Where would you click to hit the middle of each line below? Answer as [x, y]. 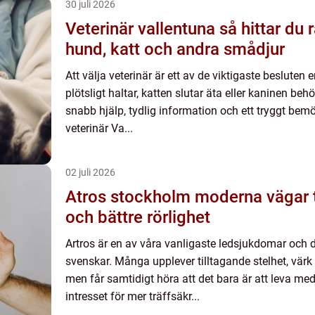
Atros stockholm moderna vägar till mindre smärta [130, 197]
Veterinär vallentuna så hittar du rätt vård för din [142, 29]
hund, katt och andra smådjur [175, 49]
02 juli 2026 [90, 172]
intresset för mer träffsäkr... [133, 296]
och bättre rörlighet [138, 217]
